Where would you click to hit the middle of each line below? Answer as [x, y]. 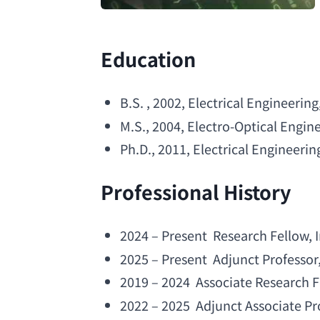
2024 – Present [166, 235]
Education [148, 59]
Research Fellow [260, 235]
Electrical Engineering [253, 102]
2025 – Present [166, 258]
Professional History [196, 191]
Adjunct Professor [265, 258]
